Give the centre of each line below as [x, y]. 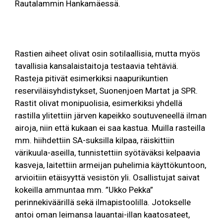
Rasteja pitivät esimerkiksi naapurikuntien [91, 78]
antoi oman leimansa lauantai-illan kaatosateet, [102, 214]
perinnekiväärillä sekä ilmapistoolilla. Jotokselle [103, 202]
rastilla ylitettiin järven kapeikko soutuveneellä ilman [111, 115]
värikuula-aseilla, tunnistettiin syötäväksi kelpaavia [108, 152]
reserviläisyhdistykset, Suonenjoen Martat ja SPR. [106, 90]
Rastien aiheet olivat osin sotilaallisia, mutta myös [108, 53]
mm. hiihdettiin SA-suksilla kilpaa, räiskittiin [95, 140]
